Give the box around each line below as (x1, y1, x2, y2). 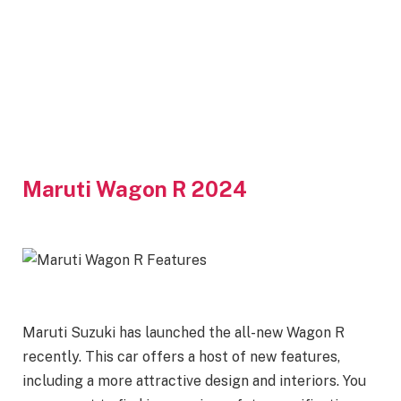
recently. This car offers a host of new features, (22, 348, 340, 366)
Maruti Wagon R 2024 (22, 175, 247, 201)
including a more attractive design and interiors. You (22, 372, 366, 390)
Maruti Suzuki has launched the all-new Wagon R (22, 324, 345, 342)
